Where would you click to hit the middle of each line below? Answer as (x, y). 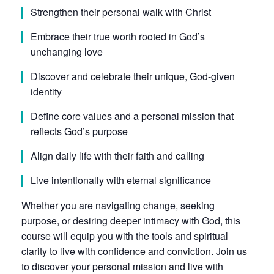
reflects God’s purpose (79, 131)
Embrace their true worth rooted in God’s (118, 37)
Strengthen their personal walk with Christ (121, 12)
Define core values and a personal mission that (132, 116)
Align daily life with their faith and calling (117, 156)
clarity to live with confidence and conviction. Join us (134, 251)
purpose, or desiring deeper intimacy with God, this (131, 221)
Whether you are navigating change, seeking (118, 206)
